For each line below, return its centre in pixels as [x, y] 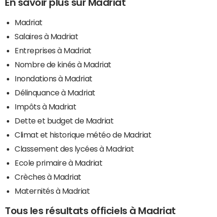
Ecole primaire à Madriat [59, 163]
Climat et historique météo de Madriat [83, 135]
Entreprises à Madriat [53, 51]
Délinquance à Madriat [55, 93]
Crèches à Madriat [48, 177]
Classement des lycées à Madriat [74, 149]
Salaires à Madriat [46, 37]
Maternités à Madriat [52, 191]
